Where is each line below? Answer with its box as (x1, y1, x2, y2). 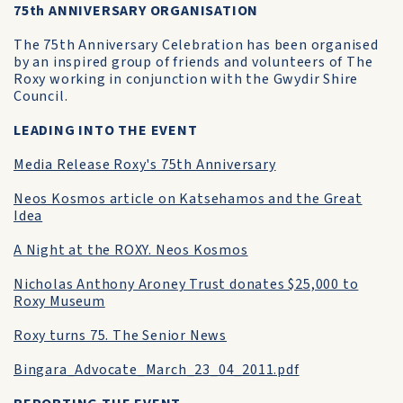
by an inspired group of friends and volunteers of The (13, 52, 373, 72)
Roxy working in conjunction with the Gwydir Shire (13, 69, 359, 89)
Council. (13, 86, 68, 106)
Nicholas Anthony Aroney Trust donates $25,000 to (13, 274, 359, 294)
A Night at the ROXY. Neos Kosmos (13, 240, 248, 260)
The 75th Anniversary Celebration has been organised (13, 35, 379, 55)
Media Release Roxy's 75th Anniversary (13, 155, 276, 175)
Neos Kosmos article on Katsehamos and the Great (13, 189, 363, 209)
